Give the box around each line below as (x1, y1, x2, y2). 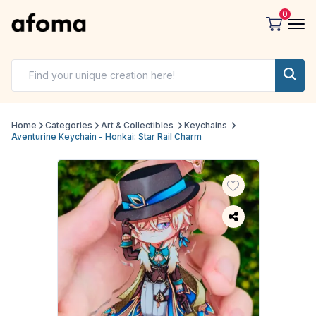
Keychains (184, 120, 227, 131)
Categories (45, 120, 92, 131)
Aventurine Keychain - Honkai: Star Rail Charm (11, 131, 202, 142)
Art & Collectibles (101, 120, 174, 131)
